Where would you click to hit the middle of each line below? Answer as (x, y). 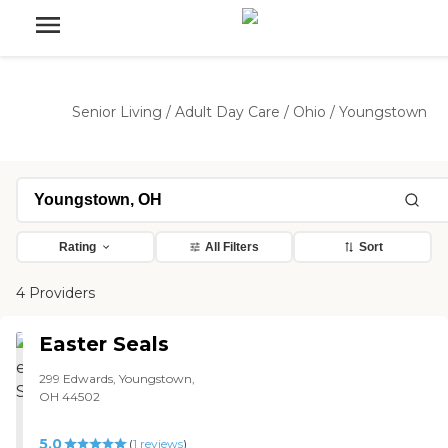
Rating (77, 247)
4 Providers (55, 293)
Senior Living (117, 112)
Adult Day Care (227, 112)
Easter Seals (104, 344)
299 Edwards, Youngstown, (117, 378)
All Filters (232, 247)
